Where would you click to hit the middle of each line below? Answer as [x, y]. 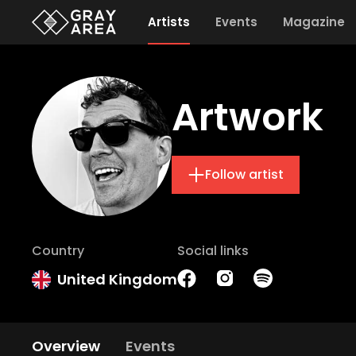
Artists [168, 22]
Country [58, 251]
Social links [213, 251]
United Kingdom [117, 279]
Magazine [313, 22]
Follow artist [244, 174]
